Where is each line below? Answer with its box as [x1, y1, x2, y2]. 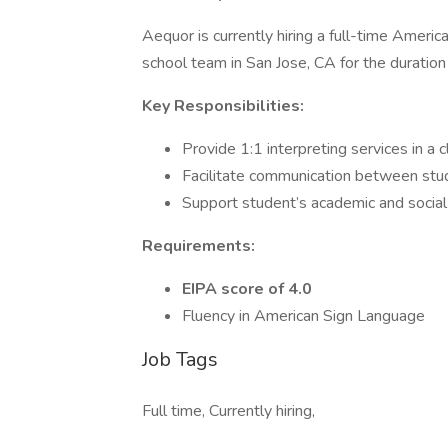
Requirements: [142, 235, 255, 257]
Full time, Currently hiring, [142, 400, 315, 422]
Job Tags [142, 346, 218, 373]
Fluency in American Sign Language [182, 305, 425, 327]
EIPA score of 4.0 [182, 278, 312, 300]
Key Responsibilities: [142, 95, 304, 117]
